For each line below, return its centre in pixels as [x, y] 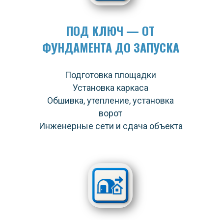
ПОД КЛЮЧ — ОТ [110, 30]
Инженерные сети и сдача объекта [110, 126]
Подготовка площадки [110, 75]
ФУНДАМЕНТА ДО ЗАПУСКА [110, 47]
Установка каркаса [110, 88]
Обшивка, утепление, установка [110, 100]
